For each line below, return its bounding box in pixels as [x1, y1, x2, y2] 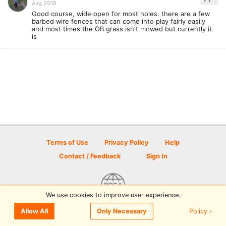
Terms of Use [46, 139, 88, 146]
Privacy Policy [104, 139, 149, 146]
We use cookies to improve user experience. [45, 191, 181, 199]
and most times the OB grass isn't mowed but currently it [32, 25, 212, 33]
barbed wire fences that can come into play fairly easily [32, 17, 205, 26]
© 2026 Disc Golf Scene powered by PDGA [46, 202, 180, 210]
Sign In [144, 152, 167, 160]
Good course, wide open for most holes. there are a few [32, 10, 210, 18]
